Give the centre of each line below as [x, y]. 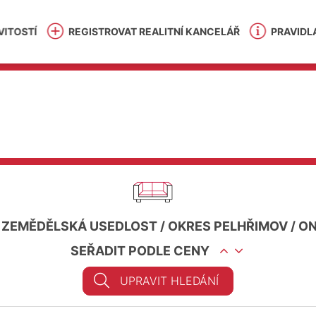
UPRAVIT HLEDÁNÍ [169, 281]
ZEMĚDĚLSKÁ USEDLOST [79, 226]
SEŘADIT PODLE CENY [140, 251]
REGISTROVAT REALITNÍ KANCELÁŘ [154, 31]
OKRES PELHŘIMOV [228, 226]
